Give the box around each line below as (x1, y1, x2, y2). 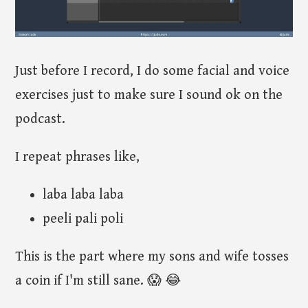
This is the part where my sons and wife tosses (15, 248, 289, 265)
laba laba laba (43, 186, 124, 203)
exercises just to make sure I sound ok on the (15, 87, 283, 103)
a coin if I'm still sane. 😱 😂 (15, 272, 181, 289)
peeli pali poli (43, 210, 124, 227)
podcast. (15, 111, 66, 127)
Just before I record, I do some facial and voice (15, 63, 290, 79)
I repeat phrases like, (15, 148, 140, 165)
